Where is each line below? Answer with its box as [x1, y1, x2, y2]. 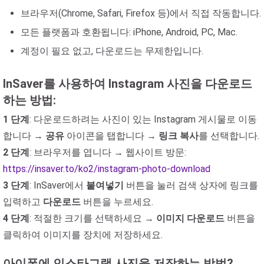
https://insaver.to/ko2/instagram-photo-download [3, 163, 210, 174]
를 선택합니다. [199, 130, 259, 141]
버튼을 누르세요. [81, 196, 153, 207]
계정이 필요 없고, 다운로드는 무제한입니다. [21, 45, 203, 57]
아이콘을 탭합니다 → [64, 130, 159, 141]
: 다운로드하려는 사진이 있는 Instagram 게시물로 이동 [29, 114, 257, 125]
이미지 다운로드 [156, 213, 225, 224]
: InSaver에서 [29, 180, 86, 191]
